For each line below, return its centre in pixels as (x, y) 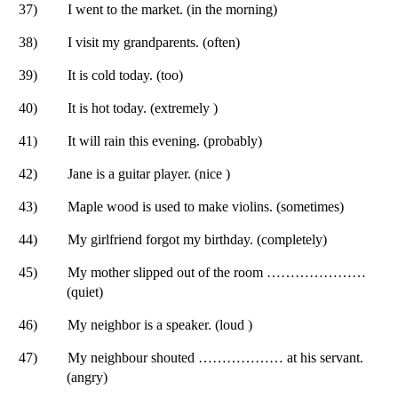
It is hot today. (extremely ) (143, 107)
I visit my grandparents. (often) (154, 42)
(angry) (87, 377)
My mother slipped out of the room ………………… (217, 272)
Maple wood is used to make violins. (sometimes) (206, 206)
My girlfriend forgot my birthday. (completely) (197, 239)
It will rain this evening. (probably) (165, 140)
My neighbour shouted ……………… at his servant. (215, 357)
